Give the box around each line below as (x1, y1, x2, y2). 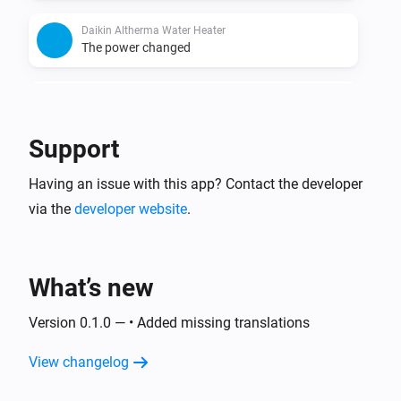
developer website (74, 200, 187, 218)
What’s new (29, 272, 154, 303)
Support (29, 133, 119, 164)
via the (29, 200, 74, 218)
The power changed (81, 39, 191, 55)
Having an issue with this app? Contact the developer (29, 175, 363, 192)
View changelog (29, 353, 129, 371)
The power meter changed (81, 107, 226, 123)
